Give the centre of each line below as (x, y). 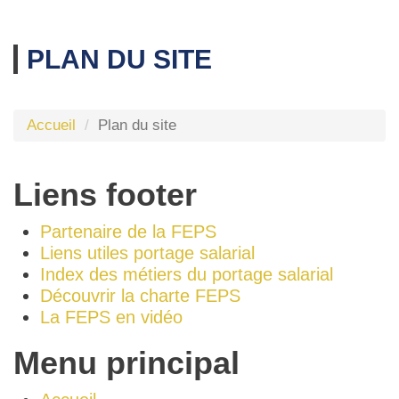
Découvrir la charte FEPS (140, 296)
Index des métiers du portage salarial (187, 274)
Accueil (51, 125)
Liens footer (105, 195)
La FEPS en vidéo (111, 317)
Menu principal (126, 363)
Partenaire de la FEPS (128, 232)
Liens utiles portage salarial (147, 253)
